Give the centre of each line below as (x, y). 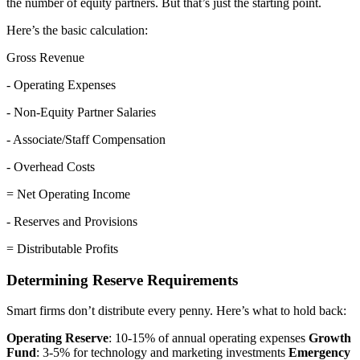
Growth (330, 338)
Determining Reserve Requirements (122, 280)
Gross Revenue (45, 57)
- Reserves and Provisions (72, 221)
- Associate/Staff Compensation (86, 139)
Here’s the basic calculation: (77, 30)
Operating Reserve (57, 338)
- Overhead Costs (51, 166)
